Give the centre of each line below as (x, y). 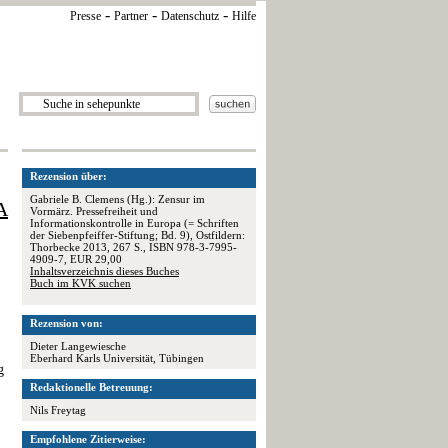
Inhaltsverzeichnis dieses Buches (104, 271)
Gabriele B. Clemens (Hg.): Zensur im (117, 199)
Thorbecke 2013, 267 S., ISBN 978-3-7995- (133, 247)
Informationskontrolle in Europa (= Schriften (134, 223)
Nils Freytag (58, 410)
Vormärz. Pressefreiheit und (94, 211)
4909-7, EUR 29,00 (76, 259)
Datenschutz (190, 16)
